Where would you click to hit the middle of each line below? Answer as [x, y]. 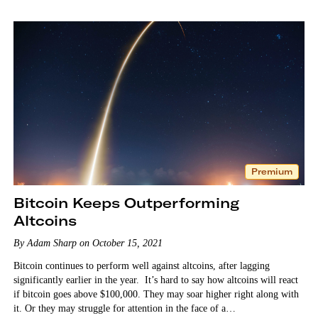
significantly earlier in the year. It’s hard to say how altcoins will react [155, 280]
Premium [272, 171]
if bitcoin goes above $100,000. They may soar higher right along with [156, 294]
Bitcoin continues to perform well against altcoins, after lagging [141, 265]
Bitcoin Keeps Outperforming [126, 202]
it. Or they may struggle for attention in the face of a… [124, 308]
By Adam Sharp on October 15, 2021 [88, 243]
